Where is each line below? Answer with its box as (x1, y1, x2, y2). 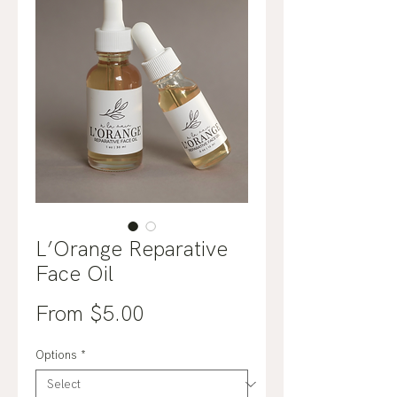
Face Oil (35, 259, 113, 287)
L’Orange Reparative (35, 234, 228, 262)
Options (35, 346, 77, 362)
